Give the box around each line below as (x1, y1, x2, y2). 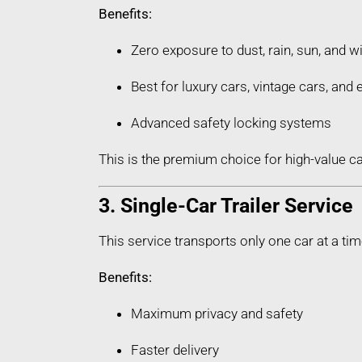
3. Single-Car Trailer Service (99, 194, 353, 218)
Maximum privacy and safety (131, 305, 303, 322)
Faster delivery (131, 342, 219, 359)
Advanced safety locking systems (131, 115, 331, 132)
